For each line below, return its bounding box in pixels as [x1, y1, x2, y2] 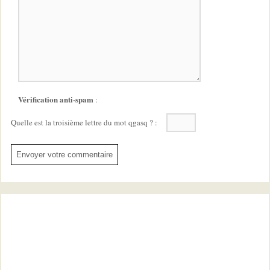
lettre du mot [83, 116, 128, 128]
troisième [53, 116, 83, 128]
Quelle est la [11, 116, 53, 128]
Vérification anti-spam [18, 93, 93, 105]
